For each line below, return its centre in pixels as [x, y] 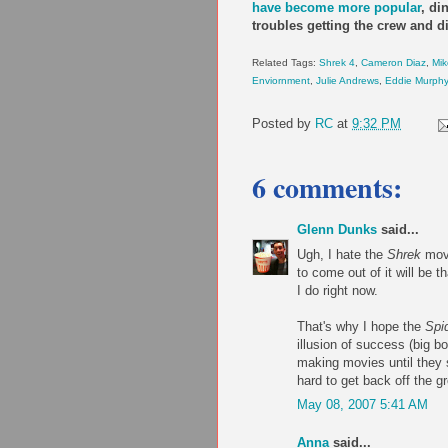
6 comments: [327, 188]
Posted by [283, 124]
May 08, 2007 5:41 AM [362, 405]
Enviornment [281, 81]
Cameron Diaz [393, 63]
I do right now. [337, 290]
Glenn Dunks [337, 230]
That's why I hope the [361, 326]
